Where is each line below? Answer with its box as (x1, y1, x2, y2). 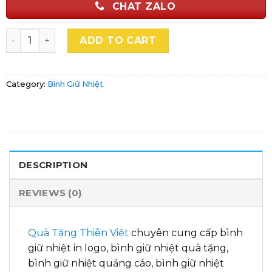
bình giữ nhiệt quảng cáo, (28, 257, 155, 270)
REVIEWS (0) (19, 187, 83, 199)
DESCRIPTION (19, 159, 88, 171)
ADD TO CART (80, 34, 157, 46)
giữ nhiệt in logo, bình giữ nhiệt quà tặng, (28, 242, 228, 254)
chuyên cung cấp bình (129, 227, 243, 239)
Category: (6, 80, 47, 89)
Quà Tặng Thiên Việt (28, 227, 129, 239)
